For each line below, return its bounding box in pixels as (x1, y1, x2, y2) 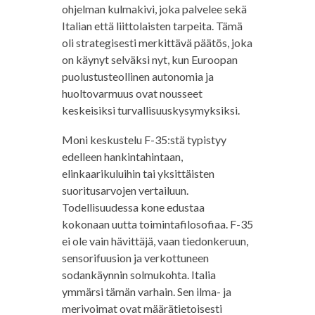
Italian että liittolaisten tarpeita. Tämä (61, 19, 243, 33)
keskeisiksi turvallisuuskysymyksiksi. (61, 103, 240, 117)
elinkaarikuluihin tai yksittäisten (61, 167, 214, 181)
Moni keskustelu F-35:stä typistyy (61, 133, 226, 147)
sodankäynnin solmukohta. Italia (61, 268, 216, 282)
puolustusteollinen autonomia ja (61, 70, 214, 84)
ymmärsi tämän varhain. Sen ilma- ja (61, 285, 231, 299)
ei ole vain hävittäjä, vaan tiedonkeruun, (61, 234, 248, 248)
